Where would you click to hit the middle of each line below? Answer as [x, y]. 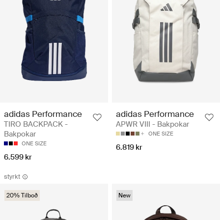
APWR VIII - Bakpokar [152, 124]
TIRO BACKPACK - [36, 124]
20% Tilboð [22, 196]
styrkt [12, 177]
